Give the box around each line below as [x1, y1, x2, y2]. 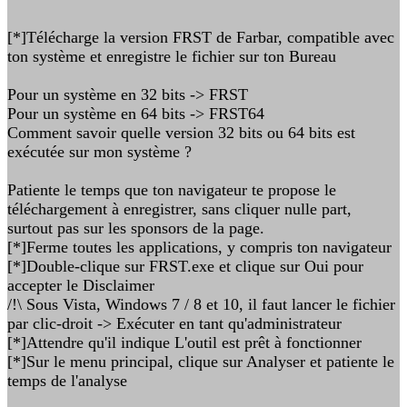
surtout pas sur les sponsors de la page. [7, 219, 264, 237]
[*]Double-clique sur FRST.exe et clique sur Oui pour [7, 257, 363, 275]
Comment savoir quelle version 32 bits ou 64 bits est [7, 124, 355, 142]
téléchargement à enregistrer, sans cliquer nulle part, [7, 200, 352, 218]
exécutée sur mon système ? [7, 143, 192, 161]
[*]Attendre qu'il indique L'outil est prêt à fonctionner [7, 333, 362, 352]
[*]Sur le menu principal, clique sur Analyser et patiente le [7, 352, 394, 371]
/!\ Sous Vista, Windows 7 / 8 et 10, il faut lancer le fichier [7, 295, 395, 313]
